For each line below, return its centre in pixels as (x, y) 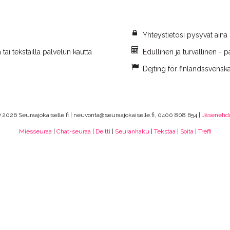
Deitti (103, 131)
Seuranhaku (132, 131)
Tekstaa (165, 131)
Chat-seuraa (73, 131)
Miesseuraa (35, 131)
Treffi (205, 131)
